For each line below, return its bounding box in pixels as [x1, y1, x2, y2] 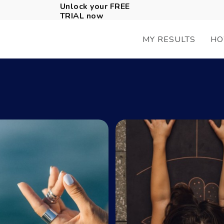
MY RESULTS [142, 33, 195, 45]
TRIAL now [59, 10, 104, 21]
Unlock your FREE [59, 1, 130, 12]
